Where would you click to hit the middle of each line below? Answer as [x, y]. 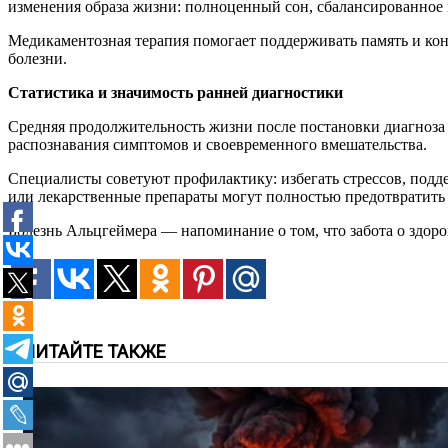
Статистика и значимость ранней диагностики [175, 93]
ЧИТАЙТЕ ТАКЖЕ [94, 352]
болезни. [37, 59]
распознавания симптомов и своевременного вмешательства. [217, 145]
